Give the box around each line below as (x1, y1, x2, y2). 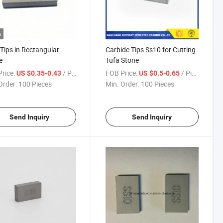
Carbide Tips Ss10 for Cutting (105, 44, 196, 54)
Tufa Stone (105, 55, 139, 65)
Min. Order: (105, 79, 139, 89)
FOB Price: (105, 68, 137, 78)
